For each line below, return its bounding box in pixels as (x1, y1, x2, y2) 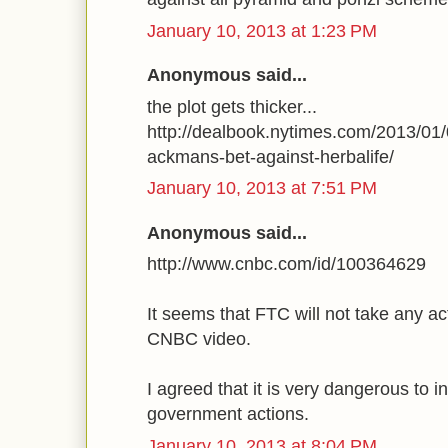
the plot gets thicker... (147, 96, 317, 117)
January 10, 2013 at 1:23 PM (147, 20, 377, 41)
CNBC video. (147, 329, 251, 349)
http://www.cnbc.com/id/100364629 (147, 254, 426, 274)
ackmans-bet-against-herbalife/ (147, 146, 394, 167)
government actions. (147, 404, 309, 424)
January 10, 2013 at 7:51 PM (147, 178, 377, 198)
